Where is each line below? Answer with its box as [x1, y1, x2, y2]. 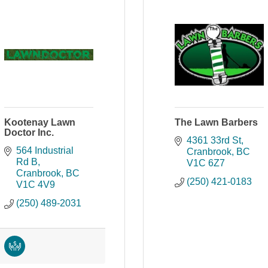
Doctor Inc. [4, 127, 54, 138]
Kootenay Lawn [4, 117, 75, 127]
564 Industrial [16, 145, 74, 156]
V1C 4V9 [16, 179, 55, 190]
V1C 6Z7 [187, 158, 225, 168]
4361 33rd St [187, 135, 241, 145]
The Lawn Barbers [175, 117, 258, 127]
